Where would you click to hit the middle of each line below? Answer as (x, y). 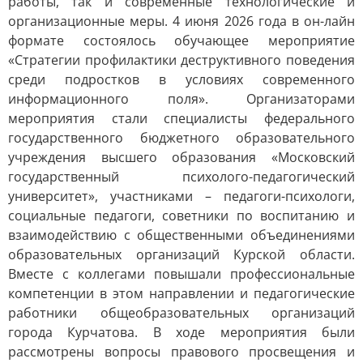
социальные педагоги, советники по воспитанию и (181, 216)
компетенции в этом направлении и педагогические (181, 293)
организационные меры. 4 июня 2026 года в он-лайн (181, 21)
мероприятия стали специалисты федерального (181, 118)
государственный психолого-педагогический (181, 177)
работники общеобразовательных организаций (181, 313)
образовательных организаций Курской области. (181, 254)
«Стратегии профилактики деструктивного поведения (181, 60)
